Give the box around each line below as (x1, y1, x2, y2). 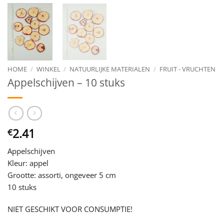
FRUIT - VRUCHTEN (159, 64, 215, 73)
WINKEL (36, 64, 60, 73)
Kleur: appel (7, 158, 48, 168)
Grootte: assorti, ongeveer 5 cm (7, 170, 116, 180)
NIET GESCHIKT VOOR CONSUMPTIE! (7, 203, 132, 214)
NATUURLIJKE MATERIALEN (69, 64, 150, 73)
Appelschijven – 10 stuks (7, 75, 125, 89)
